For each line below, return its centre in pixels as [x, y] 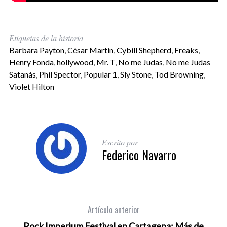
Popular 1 [100, 74]
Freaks [186, 50]
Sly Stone [136, 74]
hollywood [75, 62]
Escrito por [120, 142]
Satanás [22, 74]
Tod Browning [179, 74]
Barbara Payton [36, 50]
